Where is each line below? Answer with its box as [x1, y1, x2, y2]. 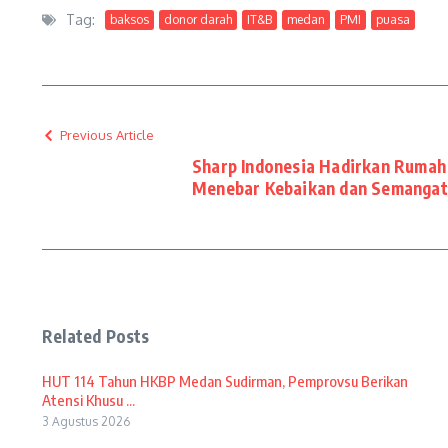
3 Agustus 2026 [42, 414, 130, 429]
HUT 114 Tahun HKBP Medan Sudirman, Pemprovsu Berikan [42, 372, 408, 390]
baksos [110, 11, 149, 27]
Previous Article [60, 127, 154, 143]
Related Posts [42, 325, 150, 347]
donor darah [164, 11, 232, 27]
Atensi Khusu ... [42, 391, 135, 409]
